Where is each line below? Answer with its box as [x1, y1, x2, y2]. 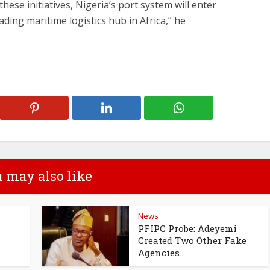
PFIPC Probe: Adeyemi [138, 222, 237, 234]
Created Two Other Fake [138, 234, 246, 246]
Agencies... [138, 246, 185, 259]
